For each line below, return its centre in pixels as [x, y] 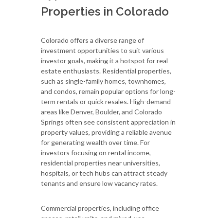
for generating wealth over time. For [95, 142]
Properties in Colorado [105, 11]
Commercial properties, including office [100, 208]
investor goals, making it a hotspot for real [104, 60]
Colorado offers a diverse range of [92, 40]
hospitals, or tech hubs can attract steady [104, 173]
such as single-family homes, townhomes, [103, 81]
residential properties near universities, [100, 163]
